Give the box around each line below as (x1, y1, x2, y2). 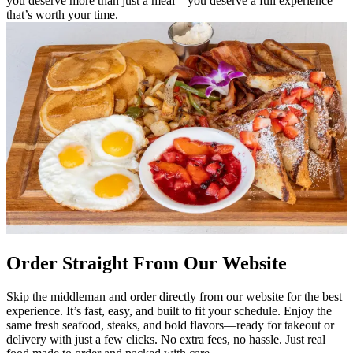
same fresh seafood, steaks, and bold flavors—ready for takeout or (6, 318, 334, 333)
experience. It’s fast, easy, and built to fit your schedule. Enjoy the (6, 304, 332, 318)
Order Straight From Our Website (6, 253, 287, 274)
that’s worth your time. (6, 8, 118, 22)
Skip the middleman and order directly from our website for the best (6, 290, 342, 304)
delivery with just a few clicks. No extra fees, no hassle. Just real (6, 333, 325, 347)
